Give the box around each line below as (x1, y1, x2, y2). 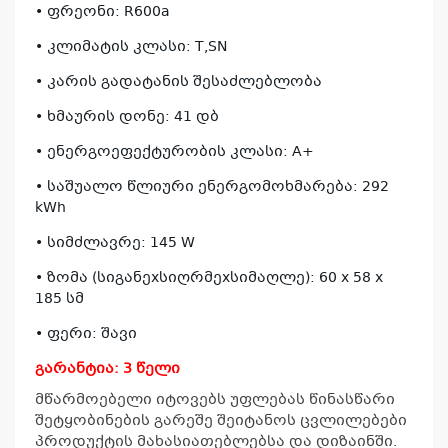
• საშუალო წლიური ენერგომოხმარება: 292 (35, 176, 389, 199)
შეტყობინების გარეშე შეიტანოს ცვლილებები (35, 410, 407, 433)
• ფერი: (35, 323, 101, 346)
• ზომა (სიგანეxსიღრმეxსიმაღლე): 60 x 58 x (35, 267, 383, 290)
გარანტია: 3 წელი (35, 358, 180, 381)
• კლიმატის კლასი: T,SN (35, 36, 227, 59)
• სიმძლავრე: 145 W (35, 232, 195, 255)
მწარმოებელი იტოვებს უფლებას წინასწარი (35, 389, 395, 412)
